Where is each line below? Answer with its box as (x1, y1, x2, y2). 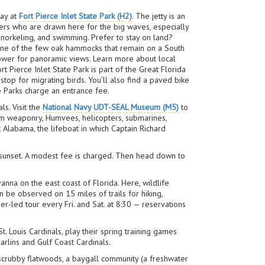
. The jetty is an (132, 11, 186, 21)
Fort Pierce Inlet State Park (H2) (19, 11, 132, 21)
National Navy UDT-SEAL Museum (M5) (43, 102, 179, 112)
